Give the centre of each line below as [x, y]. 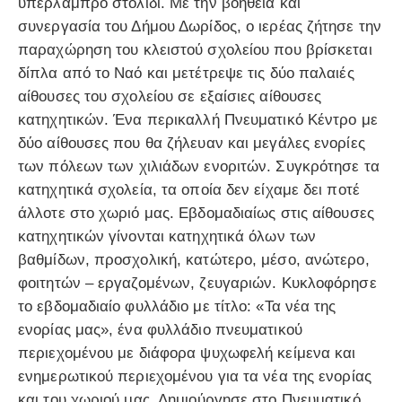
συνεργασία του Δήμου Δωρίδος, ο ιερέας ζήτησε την [200, 26]
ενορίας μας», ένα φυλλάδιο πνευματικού [160, 329]
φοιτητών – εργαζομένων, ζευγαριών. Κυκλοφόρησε [197, 283]
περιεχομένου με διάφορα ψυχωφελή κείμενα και [187, 353]
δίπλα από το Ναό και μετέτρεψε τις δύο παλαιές [186, 73]
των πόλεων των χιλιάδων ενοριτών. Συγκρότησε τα [199, 166]
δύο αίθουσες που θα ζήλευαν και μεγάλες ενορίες [192, 143]
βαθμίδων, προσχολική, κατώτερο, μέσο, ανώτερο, [194, 259]
